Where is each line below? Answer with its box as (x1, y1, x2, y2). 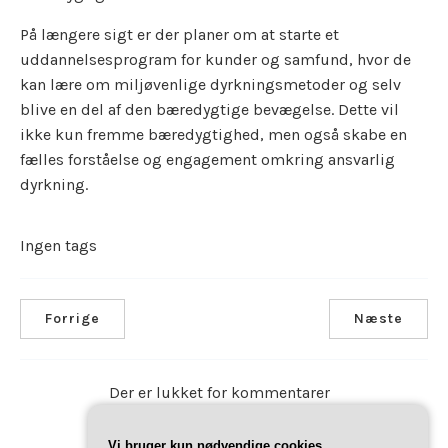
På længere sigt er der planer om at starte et (20, 25, 339, 45)
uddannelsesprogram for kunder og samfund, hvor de (20, 50, 411, 70)
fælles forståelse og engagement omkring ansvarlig (20, 150, 395, 170)
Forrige (45, 310, 100, 328)
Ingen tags (20, 236, 97, 256)
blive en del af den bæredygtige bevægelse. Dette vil (20, 100, 399, 120)
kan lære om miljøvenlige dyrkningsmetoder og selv (20, 75, 401, 95)
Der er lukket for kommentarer (108, 383, 330, 403)
